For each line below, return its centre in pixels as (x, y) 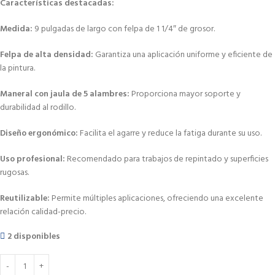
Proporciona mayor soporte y (186, 94)
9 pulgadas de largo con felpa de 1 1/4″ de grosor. (125, 29)
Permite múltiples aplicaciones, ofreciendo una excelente (157, 198)
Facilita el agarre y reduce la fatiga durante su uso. (171, 133)
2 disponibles (34, 236)
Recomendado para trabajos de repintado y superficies (168, 159)
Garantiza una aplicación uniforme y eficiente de (184, 55)
